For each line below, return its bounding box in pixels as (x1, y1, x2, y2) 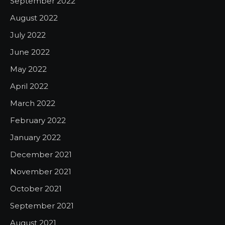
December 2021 (10, 150, 72, 159)
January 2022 (10, 133, 61, 142)
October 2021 (10, 184, 62, 193)
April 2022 (10, 81, 48, 91)
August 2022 (10, 13, 58, 23)
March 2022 (10, 98, 55, 108)
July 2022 (10, 30, 46, 40)
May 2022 (10, 64, 47, 74)
